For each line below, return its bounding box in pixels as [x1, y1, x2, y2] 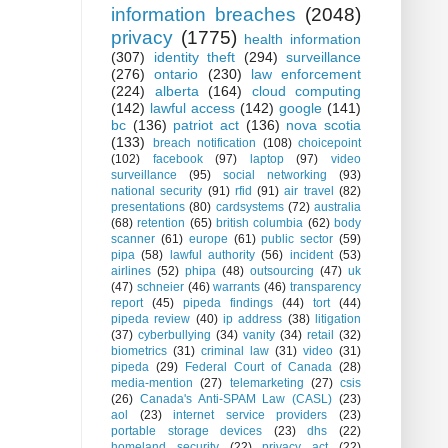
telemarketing [229, 376, 304, 391]
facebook [152, 152, 203, 167]
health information [244, 31, 362, 48]
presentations [111, 200, 185, 215]
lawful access [150, 100, 235, 117]
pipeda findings [183, 296, 273, 311]
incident [289, 248, 333, 263]
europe [188, 232, 228, 247]
